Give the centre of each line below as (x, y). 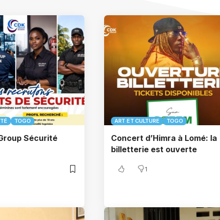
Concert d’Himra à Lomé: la (164, 138)
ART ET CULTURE (137, 121)
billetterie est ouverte (154, 149)
